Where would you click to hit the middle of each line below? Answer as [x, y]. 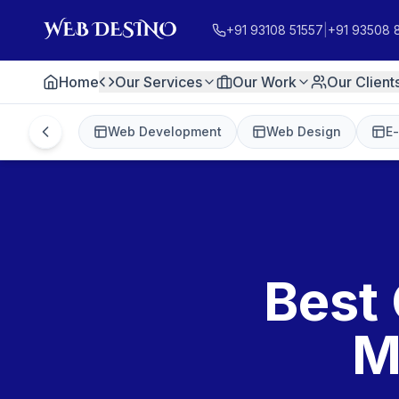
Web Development [165, 131]
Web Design [304, 131]
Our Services [159, 82]
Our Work [265, 82]
